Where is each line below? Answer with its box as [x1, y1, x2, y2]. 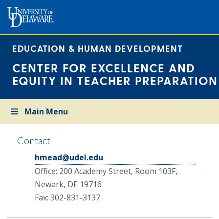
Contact [17, 134, 50, 146]
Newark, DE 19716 [35, 179, 102, 190]
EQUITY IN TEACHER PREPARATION [12, 73, 218, 88]
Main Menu [24, 106, 68, 117]
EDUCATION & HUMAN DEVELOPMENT [12, 43, 183, 53]
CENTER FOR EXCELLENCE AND [12, 61, 195, 75]
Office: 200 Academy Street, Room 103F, [35, 166, 177, 176]
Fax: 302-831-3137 [35, 192, 100, 203]
